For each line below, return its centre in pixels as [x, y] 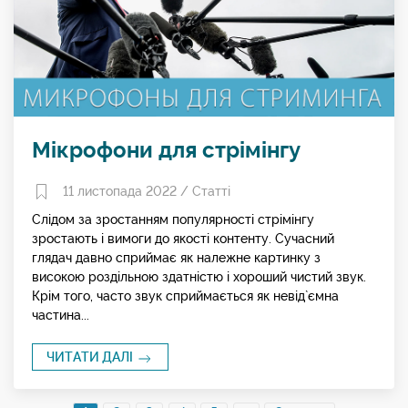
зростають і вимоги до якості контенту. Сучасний [183, 239]
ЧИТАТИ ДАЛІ [91, 357]
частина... [61, 316]
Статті [211, 191]
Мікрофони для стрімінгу [166, 149]
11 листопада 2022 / [126, 191]
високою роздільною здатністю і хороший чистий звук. [199, 277]
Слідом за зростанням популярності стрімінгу [173, 220]
